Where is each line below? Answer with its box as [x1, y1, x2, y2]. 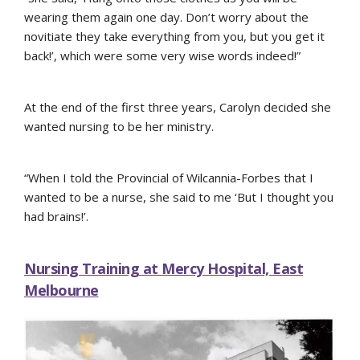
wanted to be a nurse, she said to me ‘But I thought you [24, 189, 333, 206]
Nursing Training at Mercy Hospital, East [24, 259, 303, 279]
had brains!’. [24, 208, 88, 225]
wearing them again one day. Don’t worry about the [24, 9, 309, 26]
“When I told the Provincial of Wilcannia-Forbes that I [24, 170, 313, 186]
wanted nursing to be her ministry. [24, 118, 214, 135]
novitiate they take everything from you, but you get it [24, 28, 325, 45]
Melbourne [24, 280, 99, 301]
